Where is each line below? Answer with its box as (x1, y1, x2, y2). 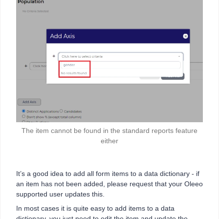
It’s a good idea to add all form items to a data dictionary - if (16, 169, 199, 177)
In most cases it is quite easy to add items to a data (16, 204, 175, 212)
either (101, 136, 118, 145)
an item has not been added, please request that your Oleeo (16, 179, 203, 188)
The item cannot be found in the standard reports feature (22, 126, 197, 134)
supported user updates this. (16, 190, 105, 198)
